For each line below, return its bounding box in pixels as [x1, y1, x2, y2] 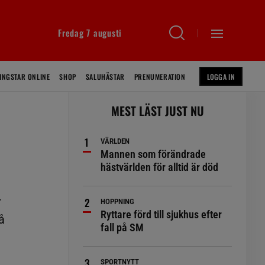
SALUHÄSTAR [85, 72, 125, 82]
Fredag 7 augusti [58, 26, 122, 39]
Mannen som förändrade [101, 148, 206, 160]
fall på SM [101, 221, 144, 234]
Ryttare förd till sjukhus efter [101, 208, 222, 221]
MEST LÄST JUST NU [111, 102, 204, 119]
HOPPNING [101, 197, 135, 206]
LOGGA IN [206, 72, 235, 82]
